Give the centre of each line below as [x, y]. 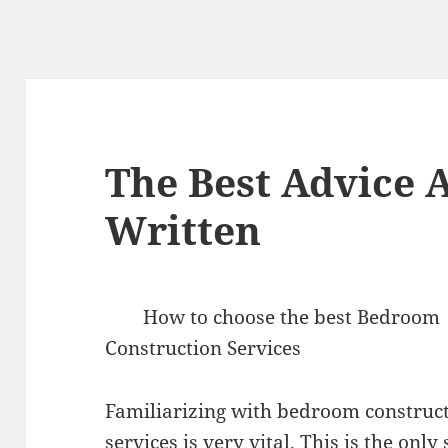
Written [183, 230]
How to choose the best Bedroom [292, 317]
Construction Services [203, 348]
